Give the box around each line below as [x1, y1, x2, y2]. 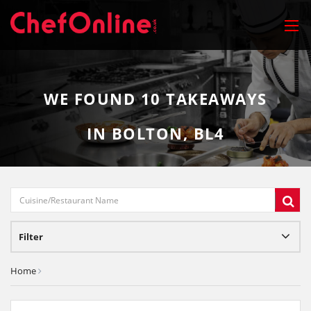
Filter [19, 230, 43, 243]
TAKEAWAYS [160, 88, 267, 109]
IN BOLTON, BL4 [87, 123, 224, 144]
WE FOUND [44, 88, 141, 109]
